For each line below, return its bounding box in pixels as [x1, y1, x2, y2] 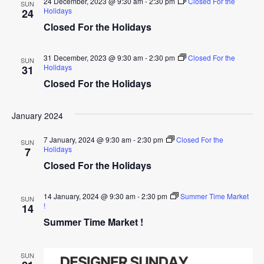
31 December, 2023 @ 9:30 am [43, 52, 143, 63]
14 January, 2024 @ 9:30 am [43, 191, 136, 202]
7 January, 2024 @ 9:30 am [43, 134, 131, 145]
